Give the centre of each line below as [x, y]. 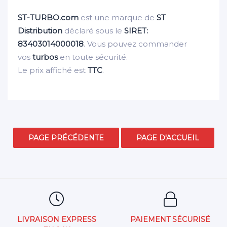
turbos [45, 57]
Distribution [40, 30]
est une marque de [118, 17]
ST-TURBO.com [48, 17]
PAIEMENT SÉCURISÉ [170, 219]
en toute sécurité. [93, 57]
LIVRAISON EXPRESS [57, 219]
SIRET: [136, 30]
